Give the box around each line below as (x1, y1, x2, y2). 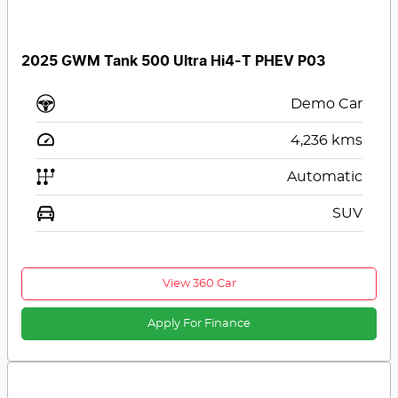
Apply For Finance (147, 318, 251, 330)
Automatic (286, 170, 362, 185)
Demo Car (290, 97, 362, 112)
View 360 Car (162, 278, 236, 291)
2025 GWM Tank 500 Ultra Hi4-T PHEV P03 (21, 54, 327, 69)
